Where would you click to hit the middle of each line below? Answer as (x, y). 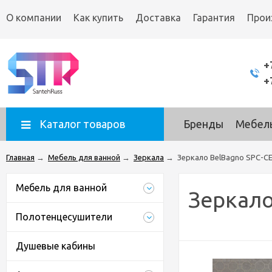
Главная (20, 157)
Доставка (158, 18)
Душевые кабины (56, 246)
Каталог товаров (82, 124)
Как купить (98, 18)
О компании (34, 18)
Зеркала (149, 157)
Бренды (203, 124)
